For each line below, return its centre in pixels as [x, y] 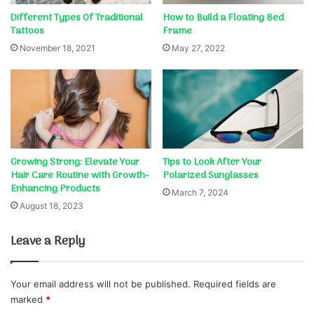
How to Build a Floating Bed [223, 18]
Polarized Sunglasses [211, 176]
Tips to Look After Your [212, 163]
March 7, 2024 [200, 193]
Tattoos [27, 31]
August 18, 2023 [52, 206]
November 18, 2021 [57, 48]
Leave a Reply [48, 242]
